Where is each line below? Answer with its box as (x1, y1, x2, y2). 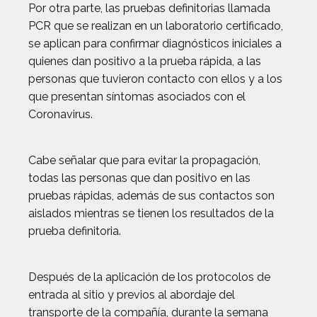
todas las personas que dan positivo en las (28, 171, 250, 185)
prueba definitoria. (28, 224, 121, 238)
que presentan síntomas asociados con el (28, 90, 246, 103)
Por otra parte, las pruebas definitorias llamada (28, 1, 270, 15)
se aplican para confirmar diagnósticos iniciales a (28, 37, 282, 50)
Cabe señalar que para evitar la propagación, (28, 154, 260, 167)
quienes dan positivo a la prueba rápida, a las (28, 54, 261, 68)
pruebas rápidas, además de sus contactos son (28, 189, 275, 202)
